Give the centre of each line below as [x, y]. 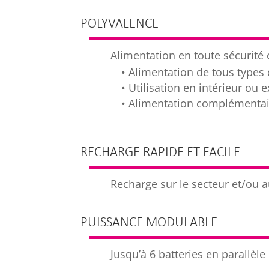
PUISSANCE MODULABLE [149, 223]
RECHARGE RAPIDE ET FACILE [161, 153]
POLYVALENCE [120, 24]
